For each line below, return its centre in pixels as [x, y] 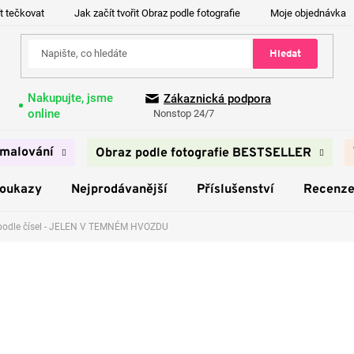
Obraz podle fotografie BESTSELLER [203, 153]
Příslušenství [235, 190]
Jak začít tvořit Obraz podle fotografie [157, 13]
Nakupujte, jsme [70, 98]
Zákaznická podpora [217, 99]
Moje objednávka [308, 13]
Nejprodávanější [119, 190]
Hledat [285, 54]
